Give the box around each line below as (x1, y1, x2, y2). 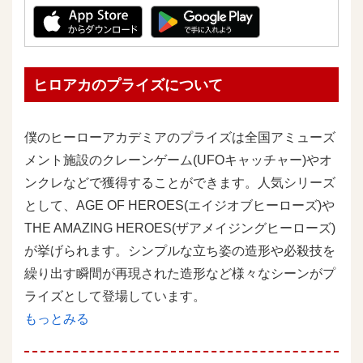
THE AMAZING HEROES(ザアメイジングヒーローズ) (24, 220, 335, 235)
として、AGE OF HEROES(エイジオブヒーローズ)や (24, 198, 335, 212)
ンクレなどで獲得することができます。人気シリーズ (24, 175, 335, 190)
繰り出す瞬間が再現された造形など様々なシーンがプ (24, 266, 335, 280)
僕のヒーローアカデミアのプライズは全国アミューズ (24, 130, 335, 144)
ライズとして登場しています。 (24, 288, 206, 303)
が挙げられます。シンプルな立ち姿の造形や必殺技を (24, 243, 335, 258)
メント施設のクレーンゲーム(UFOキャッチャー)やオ (24, 152, 332, 167)
